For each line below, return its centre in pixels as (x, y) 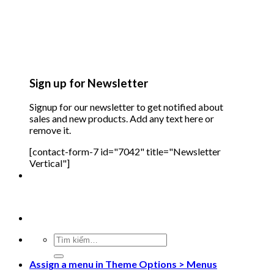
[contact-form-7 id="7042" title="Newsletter (125, 152)
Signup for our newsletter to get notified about (126, 107)
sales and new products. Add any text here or (122, 119)
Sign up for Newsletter (89, 83)
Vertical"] (50, 163)
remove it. (50, 130)
